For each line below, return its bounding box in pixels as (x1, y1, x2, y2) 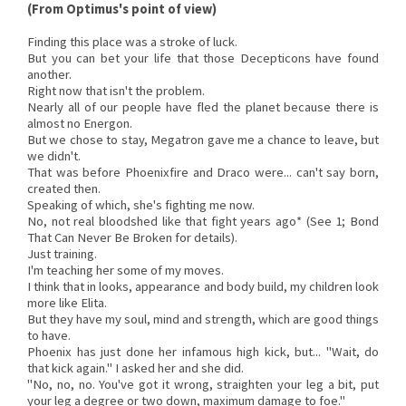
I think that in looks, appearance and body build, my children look (27, 278, 379, 295)
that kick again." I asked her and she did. (27, 360, 244, 376)
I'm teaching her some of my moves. (27, 262, 224, 278)
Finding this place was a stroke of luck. (27, 34, 237, 50)
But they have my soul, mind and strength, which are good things (27, 311, 379, 327)
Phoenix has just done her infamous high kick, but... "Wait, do (27, 343, 379, 360)
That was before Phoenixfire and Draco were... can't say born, (27, 164, 379, 180)
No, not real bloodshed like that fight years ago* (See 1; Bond (27, 213, 379, 229)
